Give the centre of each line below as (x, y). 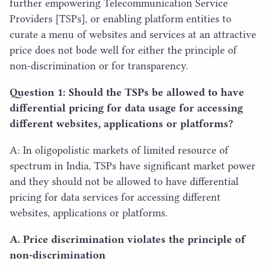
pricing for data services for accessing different (115, 197)
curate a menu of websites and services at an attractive (133, 34)
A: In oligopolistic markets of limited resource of (119, 150)
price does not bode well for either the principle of (123, 50)
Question (33, 92)
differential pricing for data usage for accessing (126, 108)
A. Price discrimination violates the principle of (127, 239)
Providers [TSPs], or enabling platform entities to (121, 18)
